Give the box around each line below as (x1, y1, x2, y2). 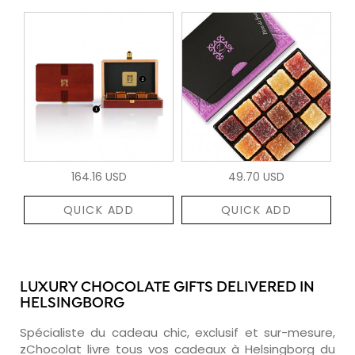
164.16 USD (71, 168, 127, 185)
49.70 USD (228, 168, 284, 185)
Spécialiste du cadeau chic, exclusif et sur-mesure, (20, 323, 335, 341)
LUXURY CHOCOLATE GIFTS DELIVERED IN (20, 278, 315, 297)
